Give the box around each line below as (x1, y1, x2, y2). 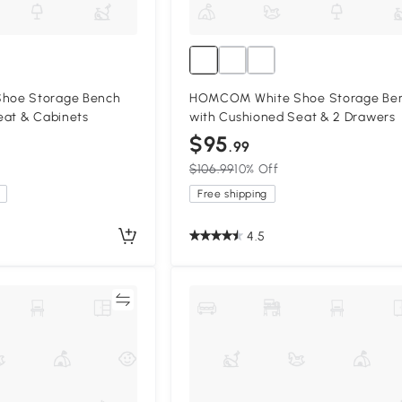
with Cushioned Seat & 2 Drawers (188, 109, 396, 125)
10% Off (233, 161, 279, 177)
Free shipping (197, 187, 268, 200)
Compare (55, 291, 112, 307)
